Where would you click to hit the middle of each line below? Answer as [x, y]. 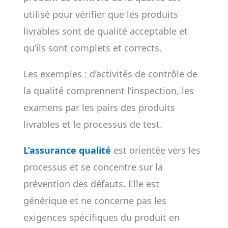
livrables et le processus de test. [93, 124]
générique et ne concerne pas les [95, 201]
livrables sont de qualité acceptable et [105, 31]
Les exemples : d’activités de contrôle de [110, 74]
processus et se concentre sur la [93, 167]
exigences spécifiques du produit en [101, 217]
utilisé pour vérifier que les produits [101, 14]
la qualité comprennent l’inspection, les [108, 91]
